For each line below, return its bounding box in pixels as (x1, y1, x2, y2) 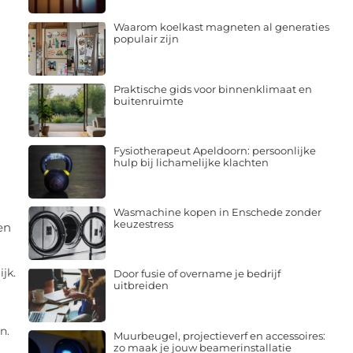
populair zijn (113, 32, 179, 46)
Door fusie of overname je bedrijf (113, 267, 281, 281)
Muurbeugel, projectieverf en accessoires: (113, 329, 325, 342)
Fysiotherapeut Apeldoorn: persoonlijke (113, 143, 316, 157)
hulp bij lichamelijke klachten (113, 155, 269, 169)
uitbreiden (113, 279, 169, 292)
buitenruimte (113, 94, 184, 107)
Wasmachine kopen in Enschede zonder (113, 206, 321, 219)
